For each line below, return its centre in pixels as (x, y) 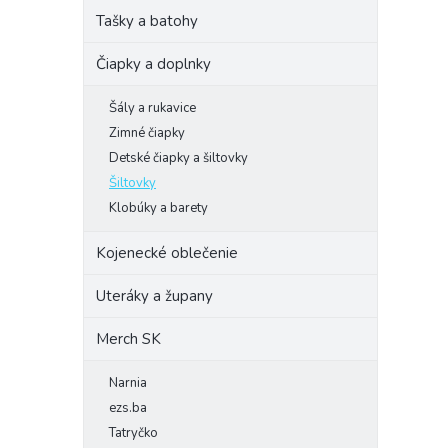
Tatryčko (133, 433)
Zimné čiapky (147, 133)
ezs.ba (128, 408)
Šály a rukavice (152, 108)
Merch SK (128, 339)
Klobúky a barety (158, 208)
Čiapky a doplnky (153, 64)
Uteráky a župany (154, 296)
